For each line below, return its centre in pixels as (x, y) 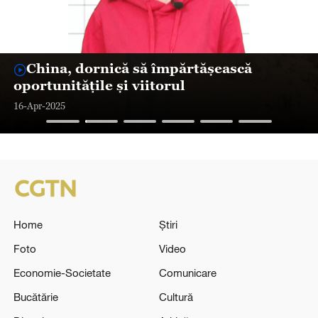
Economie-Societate (62, 272)
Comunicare (188, 272)
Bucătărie (35, 296)
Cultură (176, 296)
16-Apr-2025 (39, 106)
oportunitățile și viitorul (99, 84)
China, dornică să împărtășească (139, 67)
